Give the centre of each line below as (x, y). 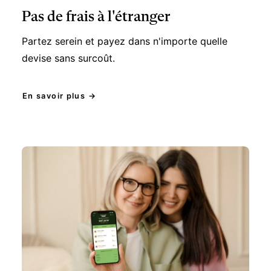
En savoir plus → (59, 76)
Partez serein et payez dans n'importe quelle (125, 22)
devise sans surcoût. (68, 39)
